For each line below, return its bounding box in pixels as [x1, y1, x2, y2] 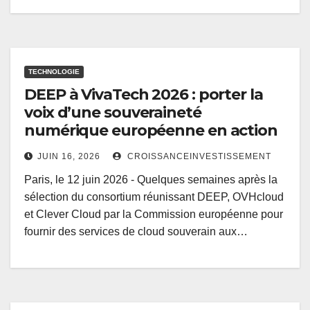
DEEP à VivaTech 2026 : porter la [24, 85, 263, 104]
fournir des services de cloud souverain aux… [24, 226, 248, 238]
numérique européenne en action [24, 121, 277, 140]
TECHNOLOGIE [28, 68, 80, 76]
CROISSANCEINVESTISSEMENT [125, 152, 271, 162]
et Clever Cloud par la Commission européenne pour [24, 208, 283, 221]
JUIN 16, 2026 [37, 152, 100, 162]
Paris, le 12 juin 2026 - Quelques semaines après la [24, 174, 277, 186]
